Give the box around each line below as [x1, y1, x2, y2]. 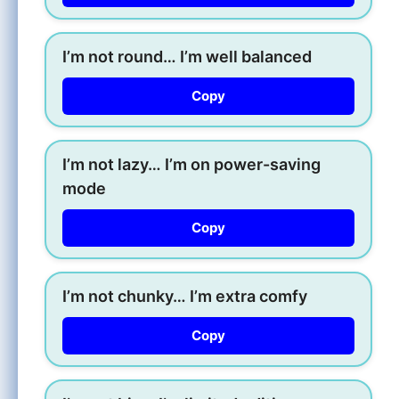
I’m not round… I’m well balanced [62, 46, 312, 66]
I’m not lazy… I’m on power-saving [62, 154, 321, 174]
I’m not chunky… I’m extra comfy [62, 286, 307, 305]
